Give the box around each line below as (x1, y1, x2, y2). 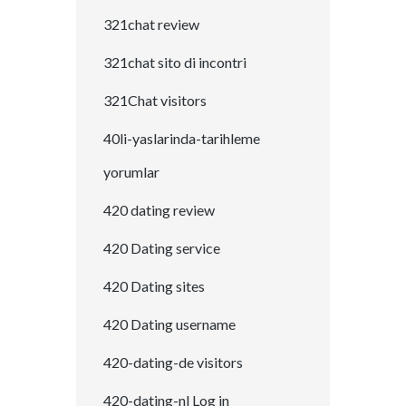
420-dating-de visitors (103, 353, 243, 372)
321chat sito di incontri (103, 53, 246, 72)
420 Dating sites (103, 277, 205, 295)
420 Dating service (103, 239, 220, 257)
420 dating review (103, 201, 215, 219)
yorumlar (103, 163, 159, 181)
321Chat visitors (103, 92, 207, 110)
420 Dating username (103, 315, 236, 333)
